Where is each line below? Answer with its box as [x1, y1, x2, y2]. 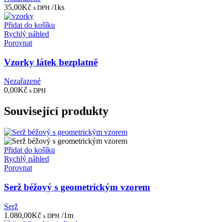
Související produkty [4, 105, 109, 118]
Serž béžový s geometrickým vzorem [4, 181, 150, 192]
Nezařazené [4, 77, 41, 86]
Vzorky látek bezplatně [4, 56, 98, 67]
